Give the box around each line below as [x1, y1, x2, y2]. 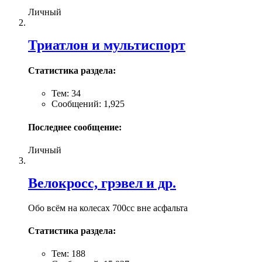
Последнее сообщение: [28, 122, 122, 132]
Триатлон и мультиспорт [28, 37, 185, 53]
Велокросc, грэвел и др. [28, 175, 176, 191]
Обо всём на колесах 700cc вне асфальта [28, 202, 188, 213]
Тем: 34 [51, 88, 81, 99]
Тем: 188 [51, 249, 85, 259]
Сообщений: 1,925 [51, 99, 125, 109]
